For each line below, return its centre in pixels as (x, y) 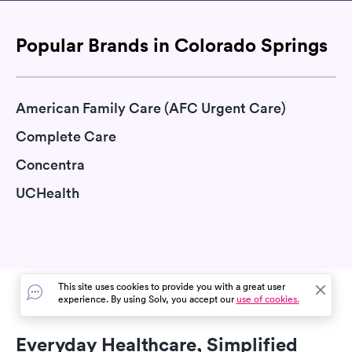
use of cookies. (268, 299)
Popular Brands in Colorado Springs (172, 44)
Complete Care (66, 136)
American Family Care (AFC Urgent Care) (151, 108)
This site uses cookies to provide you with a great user (171, 286)
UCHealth (48, 193)
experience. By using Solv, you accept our (147, 299)
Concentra (50, 165)
